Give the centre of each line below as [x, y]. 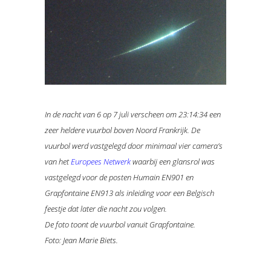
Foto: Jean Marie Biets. [81, 240]
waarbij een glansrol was [173, 162]
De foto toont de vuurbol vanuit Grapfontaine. [120, 225]
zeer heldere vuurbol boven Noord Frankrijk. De [122, 130]
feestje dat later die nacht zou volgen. [106, 209]
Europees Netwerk [101, 162]
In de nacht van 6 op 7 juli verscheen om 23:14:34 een [133, 115]
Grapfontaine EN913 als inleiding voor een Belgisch [129, 193]
